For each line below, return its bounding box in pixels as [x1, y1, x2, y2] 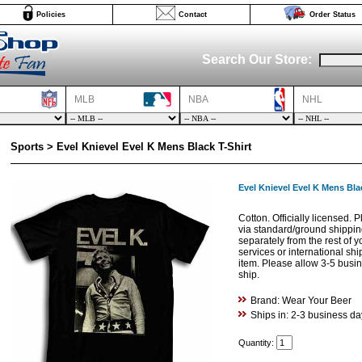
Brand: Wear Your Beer [250, 295, 351, 306]
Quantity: [238, 338, 276, 347]
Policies [36, 11, 65, 19]
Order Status [309, 11, 356, 19]
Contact [179, 11, 207, 19]
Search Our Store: [202, 53, 312, 66]
